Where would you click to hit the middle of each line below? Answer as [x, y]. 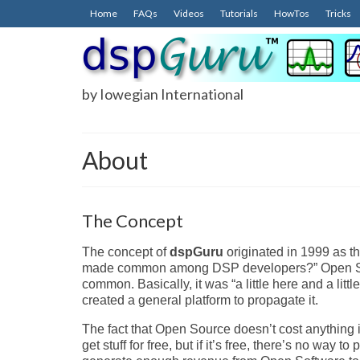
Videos [189, 13]
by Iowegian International [163, 94]
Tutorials [239, 13]
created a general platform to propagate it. [200, 300]
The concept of [126, 252]
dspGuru [196, 252]
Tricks [338, 13]
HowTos [292, 13]
